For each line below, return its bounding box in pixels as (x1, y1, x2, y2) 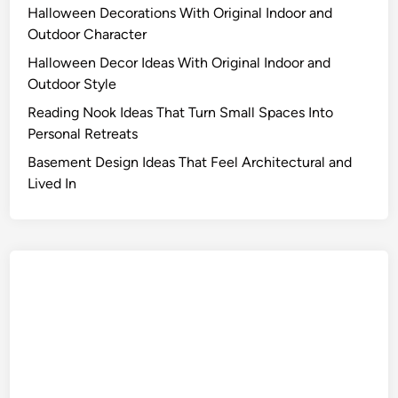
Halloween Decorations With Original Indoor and (28, 4, 333, 21)
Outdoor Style (28, 75, 117, 92)
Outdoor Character (28, 25, 147, 43)
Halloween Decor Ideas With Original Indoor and (28, 53, 331, 71)
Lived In (28, 174, 77, 192)
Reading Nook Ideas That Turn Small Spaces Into (28, 103, 334, 121)
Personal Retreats (28, 124, 139, 142)
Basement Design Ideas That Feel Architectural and (28, 153, 353, 171)
